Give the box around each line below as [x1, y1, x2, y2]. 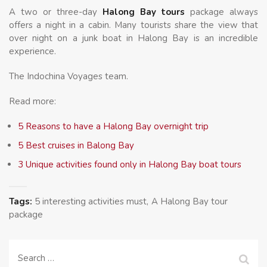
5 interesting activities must [35, 195, 147, 208]
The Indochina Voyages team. [9, 70, 128, 83]
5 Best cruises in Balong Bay [18, 139, 134, 152]
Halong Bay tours [103, 6, 185, 18]
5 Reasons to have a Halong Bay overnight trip [18, 120, 209, 133]
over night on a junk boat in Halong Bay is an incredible [9, 32, 258, 45]
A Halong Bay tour [151, 195, 228, 208]
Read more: [9, 95, 56, 108]
